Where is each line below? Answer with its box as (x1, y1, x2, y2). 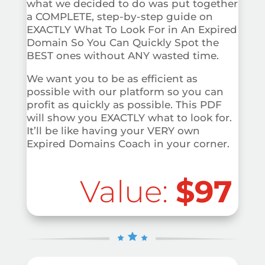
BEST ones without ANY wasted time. (26, 49, 219, 62)
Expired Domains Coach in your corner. (26, 137, 230, 150)
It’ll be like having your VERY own (26, 124, 200, 137)
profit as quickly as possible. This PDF (26, 98, 222, 111)
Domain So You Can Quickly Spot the (26, 36, 219, 49)
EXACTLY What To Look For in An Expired (26, 23, 237, 35)
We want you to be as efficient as (26, 72, 198, 85)
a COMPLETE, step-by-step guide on (26, 10, 213, 22)
